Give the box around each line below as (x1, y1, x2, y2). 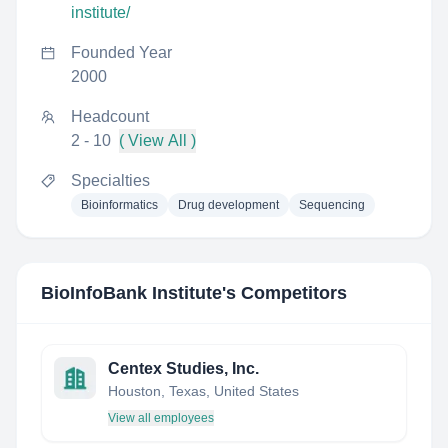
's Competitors (222, 283, 347, 303)
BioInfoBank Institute (41, 283, 222, 303)
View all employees (108, 411, 214, 425)
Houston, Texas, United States (108, 383, 299, 399)
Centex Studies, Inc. (108, 360, 259, 377)
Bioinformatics (81, 198, 158, 212)
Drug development (178, 198, 279, 212)
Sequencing (299, 198, 365, 212)
